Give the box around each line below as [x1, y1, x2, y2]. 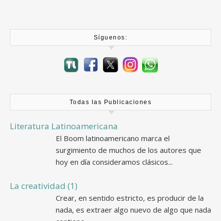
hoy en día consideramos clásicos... [56, 156, 173, 167]
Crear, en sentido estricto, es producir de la [56, 192, 204, 203]
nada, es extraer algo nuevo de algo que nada [56, 204, 211, 215]
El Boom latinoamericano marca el [56, 133, 170, 143]
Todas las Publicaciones [69, 98, 152, 106]
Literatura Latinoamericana [10, 120, 118, 132]
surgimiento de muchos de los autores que [56, 145, 201, 155]
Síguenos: [93, 34, 128, 41]
